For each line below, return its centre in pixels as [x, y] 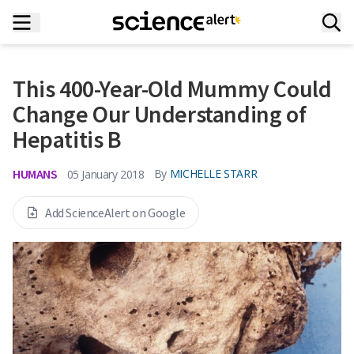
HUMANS [35, 174]
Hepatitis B [67, 139]
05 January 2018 [105, 174]
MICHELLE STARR [213, 173]
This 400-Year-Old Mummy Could [172, 88]
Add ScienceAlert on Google [115, 213]
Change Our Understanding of [160, 114]
